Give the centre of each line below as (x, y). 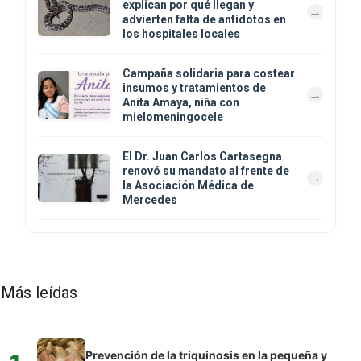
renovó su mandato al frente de (206, 170)
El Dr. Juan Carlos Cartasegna (202, 156)
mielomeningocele (173, 116)
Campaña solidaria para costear (209, 73)
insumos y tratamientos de (194, 87)
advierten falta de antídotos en (204, 19)
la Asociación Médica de (188, 185)
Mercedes (150, 199)
